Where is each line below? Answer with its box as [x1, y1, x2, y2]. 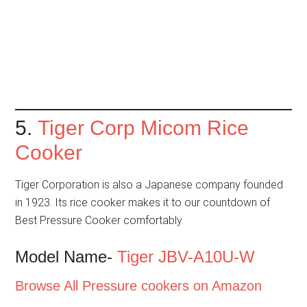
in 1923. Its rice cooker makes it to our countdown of [15, 195, 271, 209]
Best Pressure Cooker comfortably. [15, 213, 184, 227]
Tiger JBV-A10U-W [117, 247, 256, 266]
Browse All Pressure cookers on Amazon [15, 278, 262, 293]
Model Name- [15, 247, 118, 266]
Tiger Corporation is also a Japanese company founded [15, 177, 284, 191]
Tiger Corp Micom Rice [38, 116, 249, 139]
